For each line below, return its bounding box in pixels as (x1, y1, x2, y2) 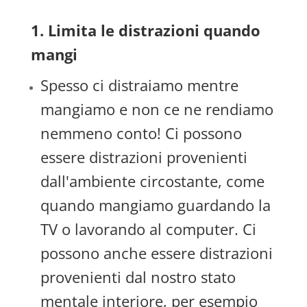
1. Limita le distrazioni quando (30, 20, 260, 40)
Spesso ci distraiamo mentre (40, 75, 238, 95)
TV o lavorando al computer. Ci (40, 219, 256, 239)
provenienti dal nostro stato (40, 267, 236, 287)
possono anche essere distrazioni (40, 243, 273, 263)
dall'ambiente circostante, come (40, 171, 265, 191)
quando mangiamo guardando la (40, 195, 271, 215)
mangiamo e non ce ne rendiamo (40, 99, 273, 119)
